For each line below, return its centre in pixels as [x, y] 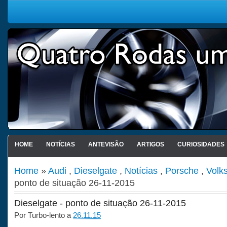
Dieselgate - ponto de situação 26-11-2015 [100, 203]
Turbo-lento [46, 215]
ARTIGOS [150, 144]
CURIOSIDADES [201, 144]
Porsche [182, 171]
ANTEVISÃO [106, 144]
